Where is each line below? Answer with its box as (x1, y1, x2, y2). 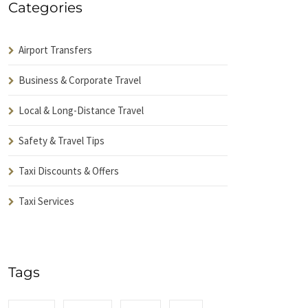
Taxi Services (19, 195, 75, 208)
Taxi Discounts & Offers (19, 164, 120, 177)
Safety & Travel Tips (19, 134, 105, 147)
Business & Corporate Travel (19, 74, 142, 87)
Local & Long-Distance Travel (19, 104, 144, 117)
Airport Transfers (19, 43, 93, 56)
